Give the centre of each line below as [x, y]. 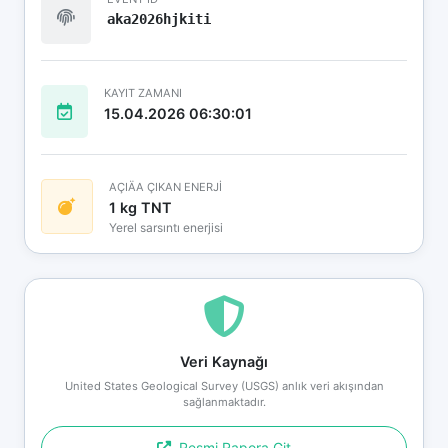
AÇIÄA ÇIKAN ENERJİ [165, 186]
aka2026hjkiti [159, 18]
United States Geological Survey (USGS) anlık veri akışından [224, 385]
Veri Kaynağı [224, 361]
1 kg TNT [140, 207]
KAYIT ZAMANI [143, 92]
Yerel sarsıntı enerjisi [166, 227]
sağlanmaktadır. [224, 401]
